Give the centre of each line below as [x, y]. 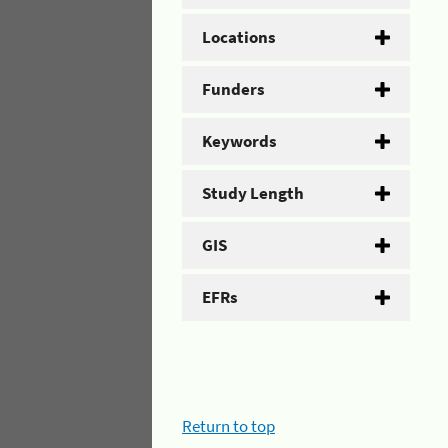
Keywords [239, 141]
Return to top [228, 425]
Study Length [253, 193]
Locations [239, 37]
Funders [233, 89]
